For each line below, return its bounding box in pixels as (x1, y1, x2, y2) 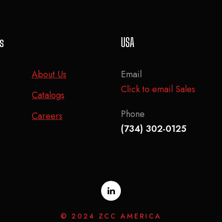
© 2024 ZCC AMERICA (60, 211, 162, 221)
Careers (32, 109, 62, 122)
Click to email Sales (121, 82, 195, 96)
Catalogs (32, 88, 64, 102)
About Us (32, 67, 66, 81)
